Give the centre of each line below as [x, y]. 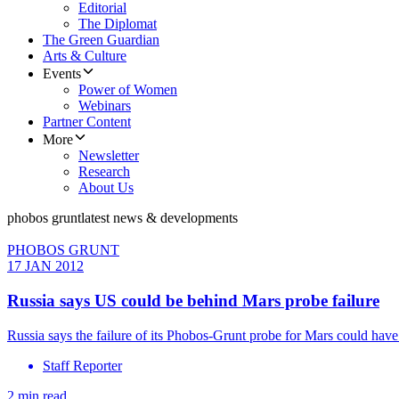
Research [104, 172]
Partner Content [87, 122]
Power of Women [128, 90]
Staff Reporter [82, 365]
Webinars [105, 106]
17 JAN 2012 [45, 266]
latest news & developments [159, 218]
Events [62, 74]
